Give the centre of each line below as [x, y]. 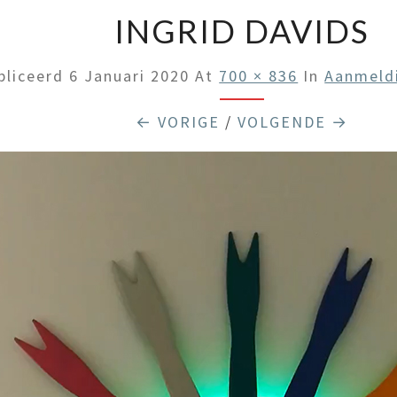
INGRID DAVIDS [241, 31]
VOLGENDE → [292, 122]
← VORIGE [177, 122]
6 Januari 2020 [130, 76]
